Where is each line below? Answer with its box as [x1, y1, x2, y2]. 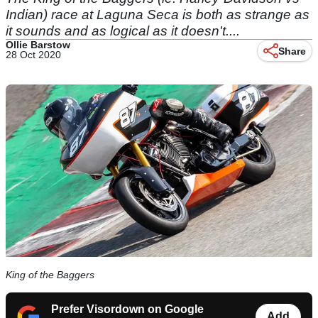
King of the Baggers [6, 269, 94, 281]
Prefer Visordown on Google [51, 303, 204, 316]
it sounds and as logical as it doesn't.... [6, 23, 240, 38]
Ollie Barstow [6, 39, 70, 50]
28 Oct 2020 [6, 49, 61, 60]
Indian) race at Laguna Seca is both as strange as [6, 7, 309, 22]
